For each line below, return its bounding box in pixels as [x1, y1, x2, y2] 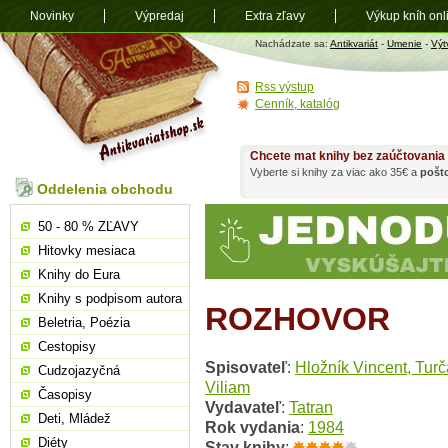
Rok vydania [205, 418, 300, 437]
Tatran [289, 398, 333, 417]
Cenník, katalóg [255, 97, 340, 111]
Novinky [30, 9, 74, 23]
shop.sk [225, 44, 261, 55]
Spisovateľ [205, 358, 287, 377]
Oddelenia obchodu [37, 181, 173, 197]
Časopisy [38, 387, 92, 402]
